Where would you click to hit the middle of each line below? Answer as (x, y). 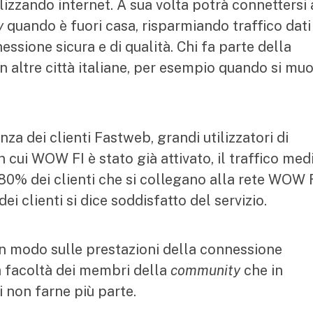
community (205, 270)
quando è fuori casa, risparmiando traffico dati (157, 26)
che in (262, 270)
